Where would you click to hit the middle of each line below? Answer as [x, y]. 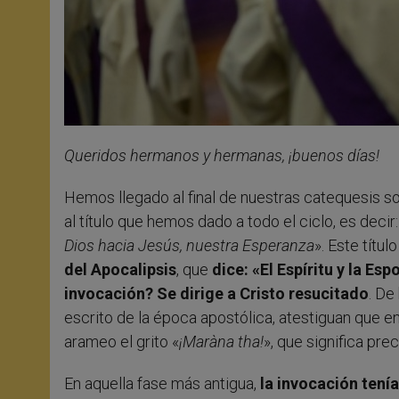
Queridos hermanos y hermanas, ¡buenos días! [222, 155]
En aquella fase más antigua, [162, 383]
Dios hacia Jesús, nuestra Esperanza [189, 245]
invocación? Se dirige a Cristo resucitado [216, 293]
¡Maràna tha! [221, 341]
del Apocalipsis [120, 269]
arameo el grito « [122, 341]
